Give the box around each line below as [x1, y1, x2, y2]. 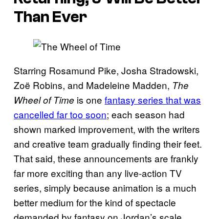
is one [74, 93, 105, 107]
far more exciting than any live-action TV [14, 166, 182, 180]
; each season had [107, 108, 185, 121]
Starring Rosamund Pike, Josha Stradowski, [14, 64, 198, 77]
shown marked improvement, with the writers [14, 122, 200, 136]
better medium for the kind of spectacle [14, 196, 176, 209]
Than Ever [14, 8, 87, 26]
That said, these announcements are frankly [14, 152, 198, 165]
